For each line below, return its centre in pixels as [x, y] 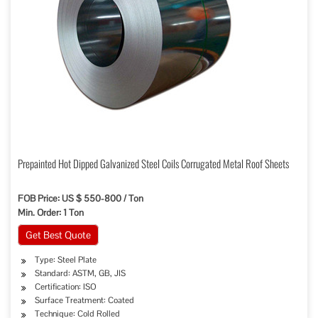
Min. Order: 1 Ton [51, 213]
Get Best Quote [58, 235]
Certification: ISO [66, 287]
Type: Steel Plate [66, 260]
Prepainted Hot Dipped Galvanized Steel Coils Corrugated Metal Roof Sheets [153, 163]
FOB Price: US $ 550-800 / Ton [81, 198]
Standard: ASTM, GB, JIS [80, 273]
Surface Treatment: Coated [84, 300]
